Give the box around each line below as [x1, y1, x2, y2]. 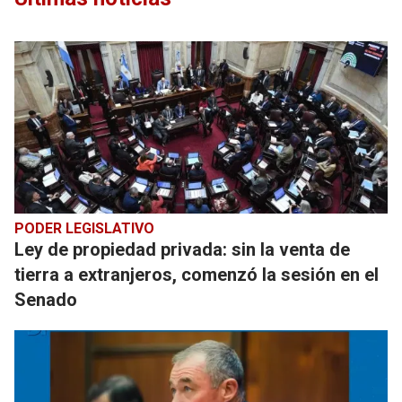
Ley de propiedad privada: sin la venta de [14, 239, 350, 260]
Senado [14, 289, 77, 310]
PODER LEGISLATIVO [14, 220, 154, 237]
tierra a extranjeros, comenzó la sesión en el [14, 264, 379, 285]
